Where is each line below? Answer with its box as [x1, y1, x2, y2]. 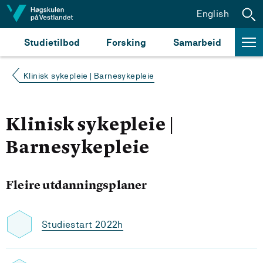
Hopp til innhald [11, 8, 81, 19]
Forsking [106, 36, 147, 48]
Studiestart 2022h [42, 218, 123, 230]
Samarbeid [173, 36, 222, 48]
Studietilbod [23, 36, 80, 48]
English [197, 8, 229, 19]
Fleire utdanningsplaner [6, 177, 147, 193]
